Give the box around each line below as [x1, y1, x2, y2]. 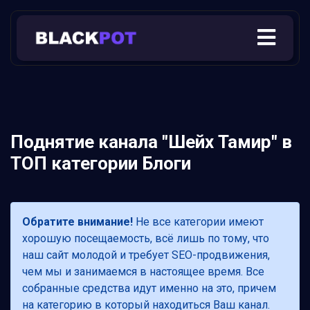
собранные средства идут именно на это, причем [22, 282, 276, 295]
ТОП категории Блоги [10, 153, 191, 174]
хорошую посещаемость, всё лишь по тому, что [22, 232, 269, 246]
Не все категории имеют [133, 215, 264, 229]
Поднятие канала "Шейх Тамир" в [10, 131, 292, 153]
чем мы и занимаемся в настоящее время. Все [22, 265, 264, 279]
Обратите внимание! [22, 215, 133, 229]
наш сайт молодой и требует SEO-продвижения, [22, 248, 270, 262]
